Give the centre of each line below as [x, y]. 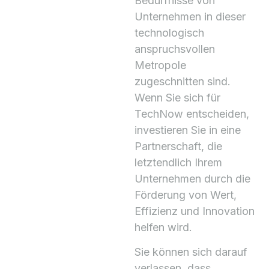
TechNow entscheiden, [192, 114]
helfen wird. [163, 227]
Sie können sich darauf [191, 252]
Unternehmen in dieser [190, 17]
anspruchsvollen [175, 49]
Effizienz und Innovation [195, 211]
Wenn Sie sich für [177, 98]
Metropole [160, 65]
